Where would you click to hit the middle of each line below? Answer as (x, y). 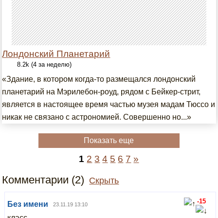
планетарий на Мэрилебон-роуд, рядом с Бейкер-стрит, (101, 92)
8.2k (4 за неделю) (45, 64)
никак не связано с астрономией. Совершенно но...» (97, 117)
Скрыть (104, 181)
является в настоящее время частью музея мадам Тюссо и (109, 104)
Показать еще (109, 140)
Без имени (28, 204)
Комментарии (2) (43, 180)
